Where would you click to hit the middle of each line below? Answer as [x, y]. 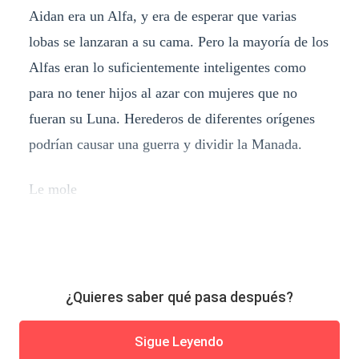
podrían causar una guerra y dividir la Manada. [165, 144]
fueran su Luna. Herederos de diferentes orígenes [171, 118]
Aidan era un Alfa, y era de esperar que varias [162, 16]
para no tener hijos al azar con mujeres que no [163, 93]
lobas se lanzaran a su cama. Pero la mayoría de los [178, 41]
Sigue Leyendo [179, 342]
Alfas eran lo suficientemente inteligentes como [167, 67]
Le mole [52, 189]
